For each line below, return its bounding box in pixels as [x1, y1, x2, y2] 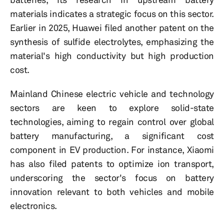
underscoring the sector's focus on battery [10, 172, 214, 183]
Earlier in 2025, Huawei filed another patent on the [10, 22, 214, 33]
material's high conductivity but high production [10, 50, 214, 61]
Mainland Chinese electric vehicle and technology [10, 88, 214, 99]
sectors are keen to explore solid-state [10, 102, 214, 113]
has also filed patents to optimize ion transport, [10, 158, 214, 169]
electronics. [10, 200, 57, 211]
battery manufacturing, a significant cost [10, 130, 214, 141]
